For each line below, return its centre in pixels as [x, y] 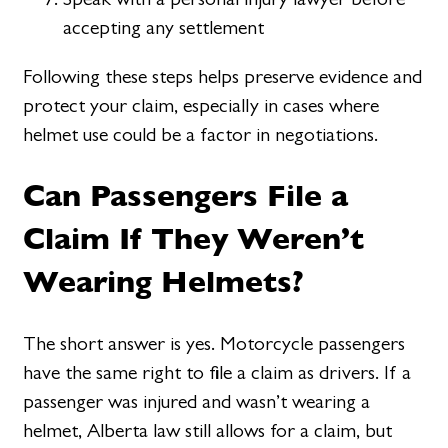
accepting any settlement [164, 28]
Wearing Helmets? [164, 281]
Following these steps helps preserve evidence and [223, 77]
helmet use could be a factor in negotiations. [201, 135]
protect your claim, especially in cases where [201, 106]
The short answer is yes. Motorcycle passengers [214, 343]
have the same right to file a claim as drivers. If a [217, 372]
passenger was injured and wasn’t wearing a [197, 401]
